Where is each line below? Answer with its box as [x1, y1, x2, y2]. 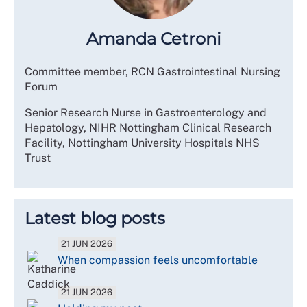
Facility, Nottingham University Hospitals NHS [25, 136, 260, 149]
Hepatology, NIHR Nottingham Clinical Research [25, 121, 271, 134]
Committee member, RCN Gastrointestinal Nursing [25, 64, 280, 78]
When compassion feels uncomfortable [58, 253, 258, 267]
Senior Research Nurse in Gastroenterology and [25, 106, 267, 119]
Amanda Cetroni [86, 28, 221, 49]
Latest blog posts [25, 208, 165, 228]
